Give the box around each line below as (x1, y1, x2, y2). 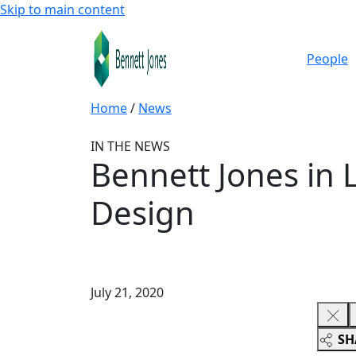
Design (91, 191, 195, 234)
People (307, 50, 348, 68)
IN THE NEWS (91, 137, 170, 155)
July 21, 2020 (91, 284, 164, 301)
